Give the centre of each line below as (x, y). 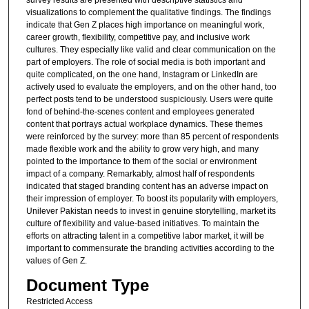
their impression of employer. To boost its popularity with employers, (152, 199)
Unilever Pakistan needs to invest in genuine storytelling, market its (151, 211)
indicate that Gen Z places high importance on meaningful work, (145, 25)
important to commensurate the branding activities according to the (150, 249)
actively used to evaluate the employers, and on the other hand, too (151, 87)
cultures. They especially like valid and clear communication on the (151, 50)
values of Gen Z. (56, 261)
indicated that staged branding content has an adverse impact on (147, 187)
